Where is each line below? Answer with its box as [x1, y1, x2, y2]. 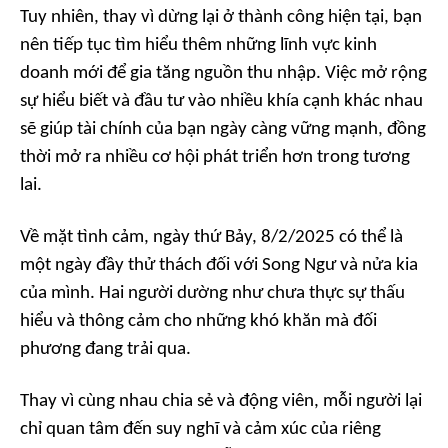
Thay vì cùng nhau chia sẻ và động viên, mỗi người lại [20, 392, 422, 412]
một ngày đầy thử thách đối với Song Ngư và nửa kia [20, 256, 418, 276]
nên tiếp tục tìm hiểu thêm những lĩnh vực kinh [20, 36, 377, 56]
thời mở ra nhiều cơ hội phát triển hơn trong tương [20, 148, 410, 168]
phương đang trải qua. [20, 340, 191, 360]
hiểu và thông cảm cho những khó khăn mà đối [20, 312, 377, 332]
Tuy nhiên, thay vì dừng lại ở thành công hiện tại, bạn [20, 8, 422, 28]
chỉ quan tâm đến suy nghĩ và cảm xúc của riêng [20, 420, 381, 440]
